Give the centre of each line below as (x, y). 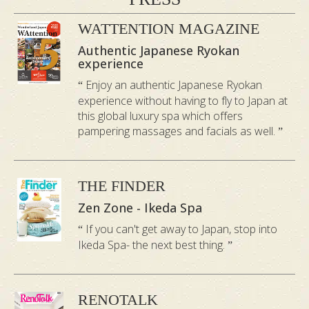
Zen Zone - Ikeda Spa (140, 208)
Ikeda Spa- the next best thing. (153, 245)
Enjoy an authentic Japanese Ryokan (173, 85)
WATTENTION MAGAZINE (169, 29)
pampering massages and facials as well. (178, 131)
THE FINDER (122, 186)
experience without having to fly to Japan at (183, 101)
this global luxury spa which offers (161, 116)
